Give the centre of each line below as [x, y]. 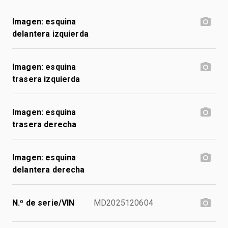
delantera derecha [49, 169]
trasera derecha [45, 124]
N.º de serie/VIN [44, 203]
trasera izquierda [46, 79]
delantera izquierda [50, 34]
